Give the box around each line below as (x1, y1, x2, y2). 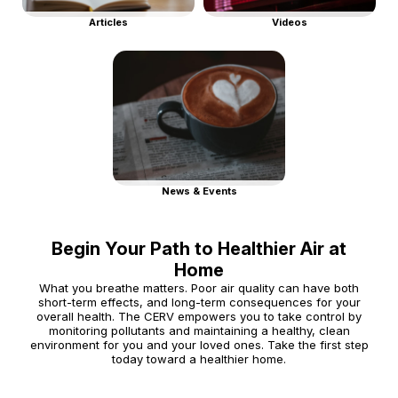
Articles (89, 16, 128, 29)
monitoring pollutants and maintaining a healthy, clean (48, 323, 350, 338)
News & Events (161, 184, 237, 197)
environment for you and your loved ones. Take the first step (29, 338, 369, 353)
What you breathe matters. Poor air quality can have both (39, 281, 359, 296)
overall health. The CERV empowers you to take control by (36, 309, 362, 324)
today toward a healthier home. (112, 352, 286, 367)
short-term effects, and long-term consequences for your (37, 295, 361, 310)
